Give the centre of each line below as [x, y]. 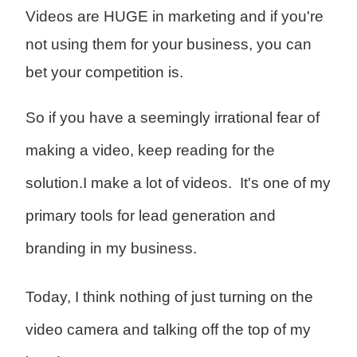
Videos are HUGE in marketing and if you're [174, 17]
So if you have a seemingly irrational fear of [172, 118]
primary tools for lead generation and [150, 216]
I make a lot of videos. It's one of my [206, 183]
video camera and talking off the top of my [168, 330]
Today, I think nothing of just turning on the [169, 297]
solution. [54, 183]
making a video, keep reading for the [150, 151]
